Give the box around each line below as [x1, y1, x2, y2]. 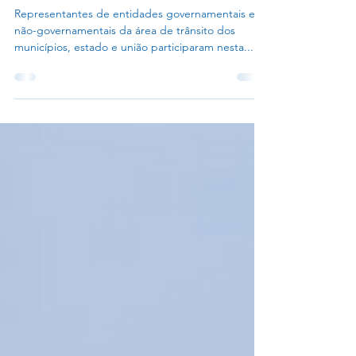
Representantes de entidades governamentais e [14, 35, 255, 49]
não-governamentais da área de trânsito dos [14, 52, 235, 66]
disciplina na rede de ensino [14, 4, 244, 25]
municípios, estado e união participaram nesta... [14, 68, 253, 83]
